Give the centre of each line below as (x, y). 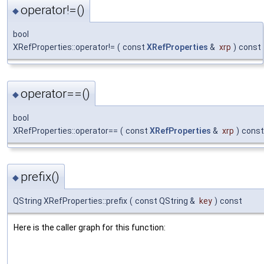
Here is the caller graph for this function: (90, 228)
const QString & (166, 201)
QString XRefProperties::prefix (70, 201)
